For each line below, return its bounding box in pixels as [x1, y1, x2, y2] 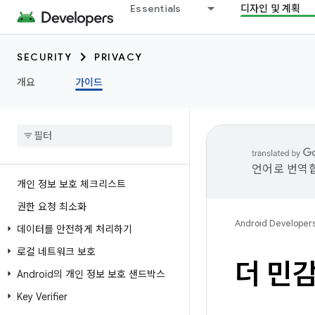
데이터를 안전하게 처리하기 [17, 223, 132, 236]
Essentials [130, 2, 181, 15]
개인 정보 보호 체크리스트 [17, 178, 126, 191]
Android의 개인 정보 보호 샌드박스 [17, 268, 165, 281]
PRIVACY [94, 51, 143, 63]
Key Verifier [17, 290, 67, 303]
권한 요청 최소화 [17, 200, 86, 213]
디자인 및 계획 [240, 2, 301, 15]
